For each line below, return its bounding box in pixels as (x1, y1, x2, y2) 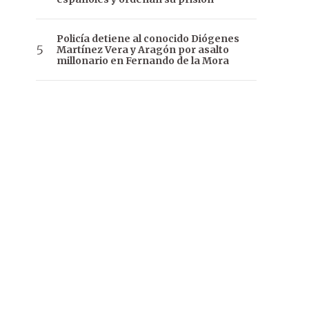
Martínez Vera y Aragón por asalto (57, 43, 229, 57)
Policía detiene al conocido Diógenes (57, 32, 239, 46)
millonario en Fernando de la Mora (57, 54, 229, 68)
